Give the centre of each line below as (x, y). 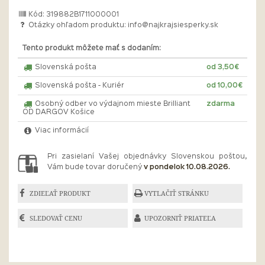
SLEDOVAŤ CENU (56, 218)
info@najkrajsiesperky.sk (173, 25)
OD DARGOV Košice (59, 112)
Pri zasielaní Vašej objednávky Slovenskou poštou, (147, 157)
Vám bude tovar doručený (96, 167)
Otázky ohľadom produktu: (77, 25)
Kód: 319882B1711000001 (73, 15)
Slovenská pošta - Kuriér (78, 86)
